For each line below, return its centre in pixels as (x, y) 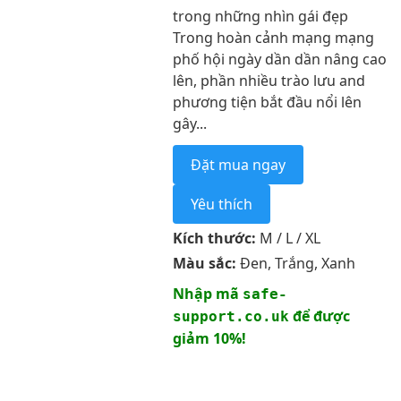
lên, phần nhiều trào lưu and (269, 81)
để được (319, 316)
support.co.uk (230, 316)
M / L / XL (288, 238)
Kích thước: (214, 238)
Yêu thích (221, 204)
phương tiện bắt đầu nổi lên (267, 102)
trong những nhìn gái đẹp (260, 16)
